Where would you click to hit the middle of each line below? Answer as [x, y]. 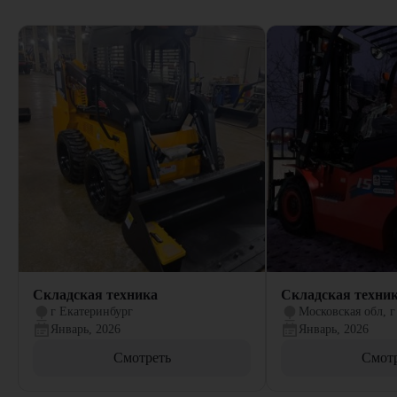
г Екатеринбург [92, 312]
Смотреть [142, 358]
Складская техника [95, 295]
